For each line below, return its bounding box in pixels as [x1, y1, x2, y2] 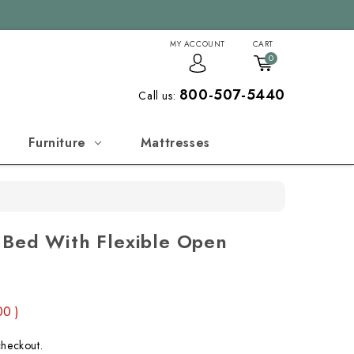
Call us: [138, 88, 179, 104]
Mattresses [140, 134, 210, 152]
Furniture [28, 134, 86, 152]
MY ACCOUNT [169, 38, 225, 50]
